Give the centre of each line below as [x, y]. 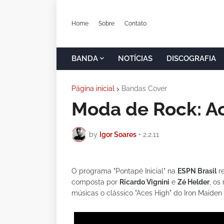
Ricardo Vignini [144, 182]
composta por [95, 182]
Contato [135, 23]
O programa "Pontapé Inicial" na [124, 171]
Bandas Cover [144, 88]
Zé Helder [193, 182]
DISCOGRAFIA [191, 58]
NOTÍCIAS [135, 58]
